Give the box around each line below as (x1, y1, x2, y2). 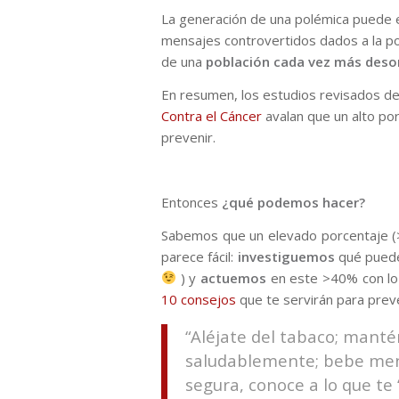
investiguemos (237, 247, 335, 265)
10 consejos (161, 289, 236, 308)
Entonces (161, 193, 218, 212)
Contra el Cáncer (161, 106, 265, 125)
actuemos (200, 268, 267, 287)
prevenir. (161, 127, 216, 146)
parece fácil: (161, 247, 238, 265)
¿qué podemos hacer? (218, 193, 365, 212)
